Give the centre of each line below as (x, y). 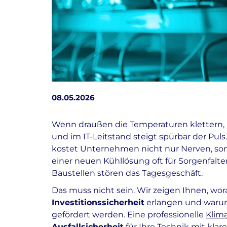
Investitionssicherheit (98, 202)
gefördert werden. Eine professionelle (129, 215)
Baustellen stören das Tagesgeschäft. (127, 173)
